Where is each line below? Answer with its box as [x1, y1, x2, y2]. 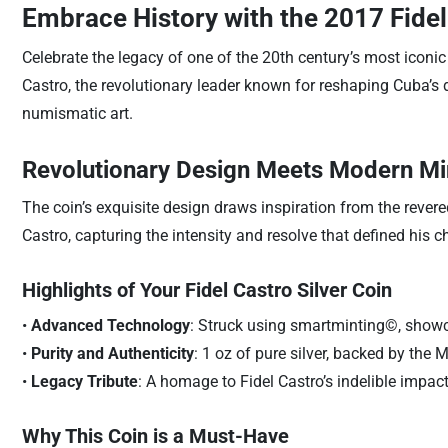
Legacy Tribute [30, 372, 138, 391]
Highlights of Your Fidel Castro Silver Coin [21, 278, 392, 302]
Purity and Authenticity [30, 344, 194, 363]
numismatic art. [21, 104, 133, 123]
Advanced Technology [30, 316, 190, 335]
